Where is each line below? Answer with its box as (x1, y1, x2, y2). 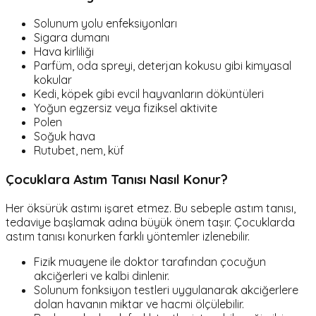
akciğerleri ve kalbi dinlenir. (34, 268, 169, 283)
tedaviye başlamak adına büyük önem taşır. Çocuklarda (6, 214, 295, 229)
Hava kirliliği (34, 44, 94, 59)
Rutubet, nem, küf (34, 143, 124, 158)
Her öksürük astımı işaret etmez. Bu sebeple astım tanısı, (6, 200, 296, 215)
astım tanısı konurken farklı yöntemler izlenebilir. (6, 229, 250, 243)
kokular (34, 73, 72, 87)
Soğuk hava (34, 129, 95, 144)
